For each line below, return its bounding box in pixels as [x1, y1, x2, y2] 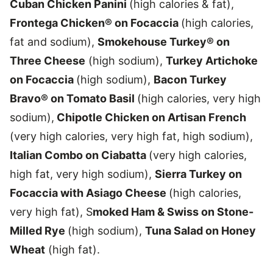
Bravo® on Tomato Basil [10, 91, 137, 105]
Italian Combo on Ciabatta [10, 148, 149, 161]
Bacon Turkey [154, 73, 227, 86]
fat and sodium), [10, 35, 97, 48]
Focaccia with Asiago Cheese [10, 186, 169, 199]
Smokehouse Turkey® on [97, 35, 230, 48]
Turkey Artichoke [166, 54, 258, 67]
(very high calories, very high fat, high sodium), [10, 129, 253, 143]
